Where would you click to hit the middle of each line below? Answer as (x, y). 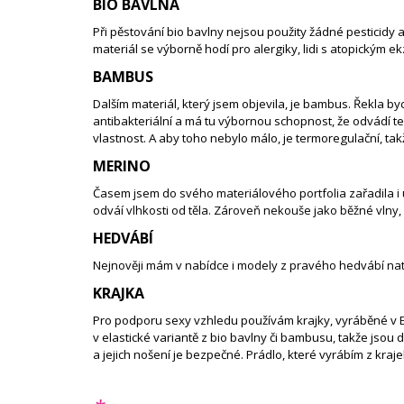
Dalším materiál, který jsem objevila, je (198, 104)
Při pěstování (130, 32)
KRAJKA (119, 294)
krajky (313, 321)
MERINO (122, 166)
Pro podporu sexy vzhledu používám (195, 321)
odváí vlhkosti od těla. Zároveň (178, 211)
